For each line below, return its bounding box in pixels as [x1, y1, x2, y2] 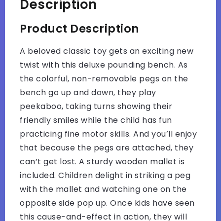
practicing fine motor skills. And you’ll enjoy [20, 128, 197, 140]
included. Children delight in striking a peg [20, 169, 190, 181]
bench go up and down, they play [20, 86, 156, 98]
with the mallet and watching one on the [20, 183, 187, 195]
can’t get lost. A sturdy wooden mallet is [20, 155, 185, 167]
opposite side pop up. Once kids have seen [20, 197, 195, 209]
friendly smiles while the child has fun [20, 114, 172, 126]
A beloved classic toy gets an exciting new [20, 45, 193, 57]
